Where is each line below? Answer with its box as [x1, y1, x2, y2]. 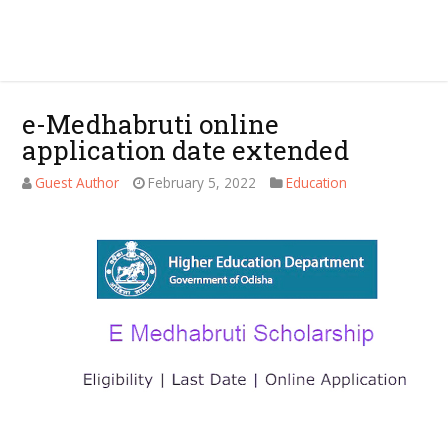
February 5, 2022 [148, 173, 257, 192]
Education [286, 173, 348, 192]
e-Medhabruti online [22, 107, 280, 141]
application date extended [22, 133, 350, 167]
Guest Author [35, 173, 120, 192]
